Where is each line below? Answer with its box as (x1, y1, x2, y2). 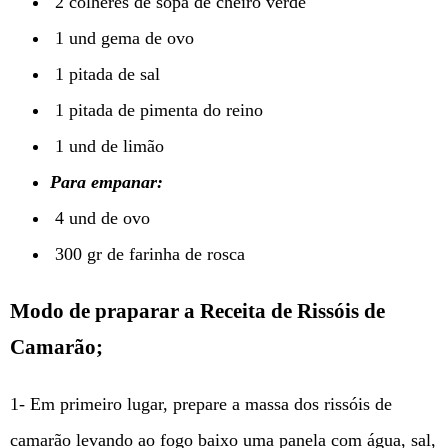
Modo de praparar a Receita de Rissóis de (10, 299, 385, 324)
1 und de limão (50, 136, 164, 157)
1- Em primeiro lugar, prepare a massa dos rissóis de (10, 394, 392, 415)
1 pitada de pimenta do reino (50, 100, 263, 121)
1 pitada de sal (50, 64, 160, 85)
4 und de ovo (50, 208, 150, 229)
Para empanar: (50, 172, 163, 193)
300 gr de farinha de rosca (50, 244, 245, 265)
